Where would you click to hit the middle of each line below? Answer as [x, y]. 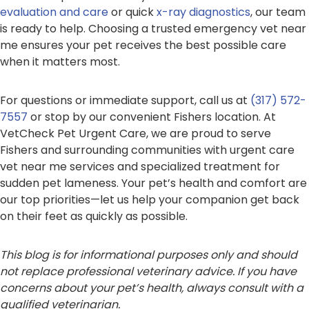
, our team [278, 12]
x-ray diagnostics [203, 12]
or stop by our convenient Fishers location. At [152, 117]
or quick [132, 12]
